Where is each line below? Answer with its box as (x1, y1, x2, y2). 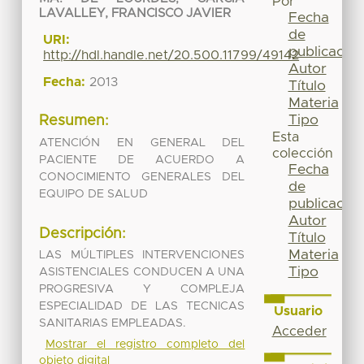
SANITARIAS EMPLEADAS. (39, 318, 187, 330)
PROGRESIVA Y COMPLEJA (39, 284, 245, 296)
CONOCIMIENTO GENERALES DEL (39, 171, 245, 183)
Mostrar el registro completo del (45, 339, 245, 351)
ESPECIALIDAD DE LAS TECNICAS (39, 301, 245, 313)
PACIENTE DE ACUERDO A (39, 154, 245, 166)
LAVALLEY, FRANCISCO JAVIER (39, 7, 232, 20)
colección (271, 147, 333, 161)
